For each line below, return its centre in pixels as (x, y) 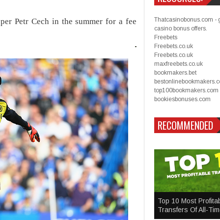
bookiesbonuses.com (182, 99)
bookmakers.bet (175, 73)
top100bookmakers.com (186, 90)
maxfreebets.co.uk (179, 64)
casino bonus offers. (181, 28)
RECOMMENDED (185, 125)
